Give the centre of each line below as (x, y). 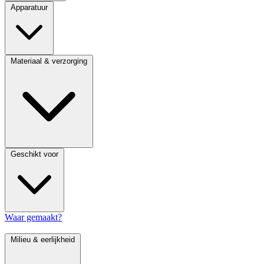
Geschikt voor (34, 154)
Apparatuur (29, 7)
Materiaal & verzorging (49, 61)
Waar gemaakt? (33, 217)
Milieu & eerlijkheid (43, 239)
